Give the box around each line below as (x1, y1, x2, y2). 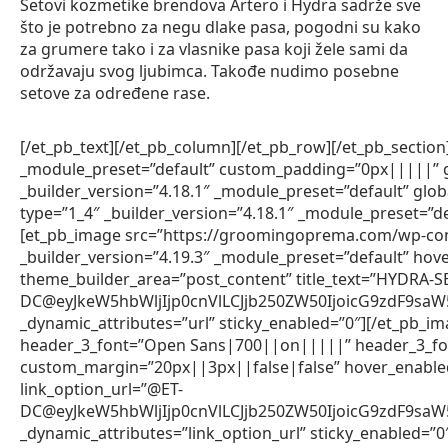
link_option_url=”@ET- (20, 378, 183, 401)
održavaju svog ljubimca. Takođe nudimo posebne (20, 60, 399, 83)
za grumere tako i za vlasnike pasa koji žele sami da (20, 38, 408, 61)
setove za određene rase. (20, 82, 210, 105)
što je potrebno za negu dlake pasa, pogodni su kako (20, 16, 421, 39)
